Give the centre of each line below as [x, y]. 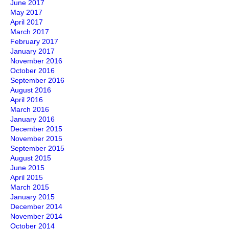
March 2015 [30, 187]
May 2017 [26, 12]
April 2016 [27, 100]
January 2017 [32, 51]
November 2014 [36, 216]
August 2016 [31, 90]
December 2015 [36, 129]
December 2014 [36, 207]
